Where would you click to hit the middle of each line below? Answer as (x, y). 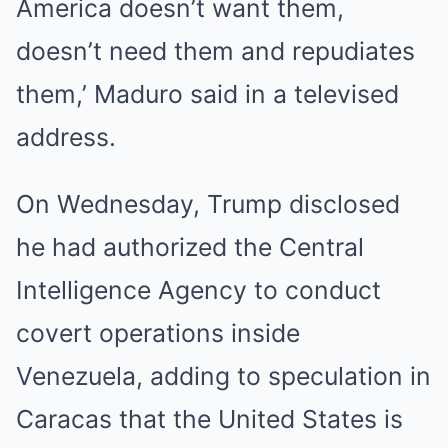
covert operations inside (158, 333)
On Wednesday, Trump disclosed (208, 204)
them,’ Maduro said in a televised (207, 94)
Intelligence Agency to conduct (198, 290)
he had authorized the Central (190, 247)
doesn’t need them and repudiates (215, 51)
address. (66, 137)
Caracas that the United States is (209, 419)
